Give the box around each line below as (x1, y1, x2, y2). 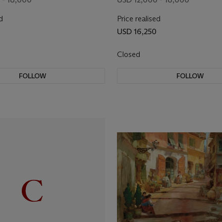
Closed (117, 50, 142, 59)
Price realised (117, 14, 161, 23)
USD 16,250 (117, 27, 157, 36)
